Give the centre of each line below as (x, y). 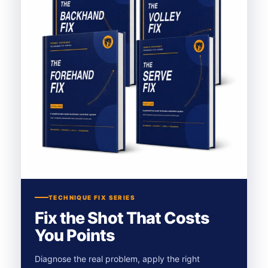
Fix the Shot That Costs (122, 218)
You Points (75, 236)
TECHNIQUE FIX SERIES (92, 198)
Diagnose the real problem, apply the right (117, 259)
